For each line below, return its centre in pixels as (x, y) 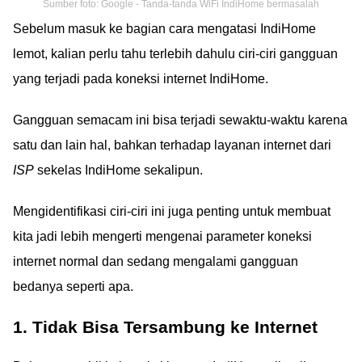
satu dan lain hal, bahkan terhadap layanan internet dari (172, 145)
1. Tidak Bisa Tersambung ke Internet (165, 327)
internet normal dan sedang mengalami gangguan (156, 262)
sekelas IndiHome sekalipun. (118, 170)
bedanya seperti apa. (73, 287)
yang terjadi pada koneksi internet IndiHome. (141, 79)
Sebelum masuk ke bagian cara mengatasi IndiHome (164, 29)
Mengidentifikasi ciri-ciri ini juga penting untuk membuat (172, 212)
